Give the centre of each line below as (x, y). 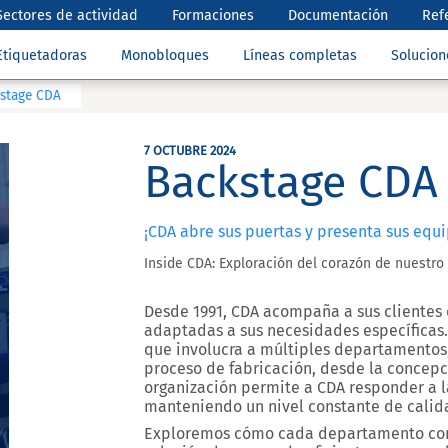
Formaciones (213, 15)
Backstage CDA (291, 182)
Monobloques (165, 55)
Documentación (338, 15)
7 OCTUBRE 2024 (190, 150)
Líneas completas (300, 55)
